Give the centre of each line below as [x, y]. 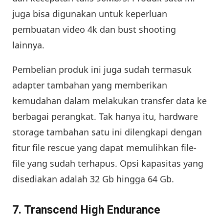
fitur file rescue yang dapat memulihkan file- [104, 147]
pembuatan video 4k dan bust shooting [94, 29]
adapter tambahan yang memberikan [90, 85]
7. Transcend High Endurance [86, 210]
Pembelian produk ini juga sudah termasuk [102, 69]
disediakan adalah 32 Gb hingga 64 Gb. [93, 179]
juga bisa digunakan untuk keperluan [90, 13]
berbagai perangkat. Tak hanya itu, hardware [105, 116]
